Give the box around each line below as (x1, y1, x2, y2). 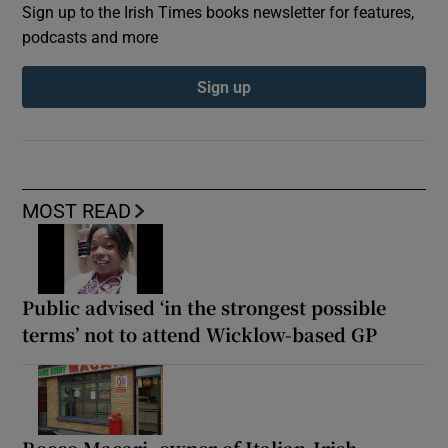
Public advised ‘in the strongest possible (22, 294, 387, 321)
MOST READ (22, 201, 132, 222)
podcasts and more (22, 29, 159, 46)
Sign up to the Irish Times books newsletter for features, (22, 4, 415, 21)
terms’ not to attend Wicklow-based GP (22, 321, 378, 348)
